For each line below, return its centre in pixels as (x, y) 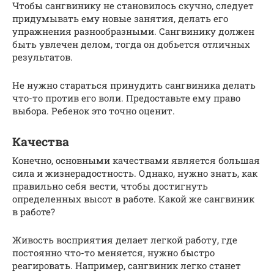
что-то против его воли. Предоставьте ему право (126, 98)
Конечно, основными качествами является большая (136, 160)
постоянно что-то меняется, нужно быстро (113, 252)
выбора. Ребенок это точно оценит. (94, 110)
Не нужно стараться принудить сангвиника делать (134, 85)
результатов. (43, 57)
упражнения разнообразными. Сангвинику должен (133, 31)
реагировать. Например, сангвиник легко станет (127, 265)
